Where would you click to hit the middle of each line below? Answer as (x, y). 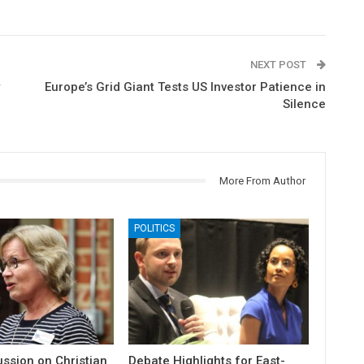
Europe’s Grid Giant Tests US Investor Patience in (185, 87)
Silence (304, 104)
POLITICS (155, 229)
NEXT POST (279, 64)
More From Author (262, 180)
